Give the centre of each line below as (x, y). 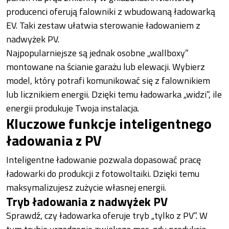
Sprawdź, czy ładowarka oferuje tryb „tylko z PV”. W (107, 216)
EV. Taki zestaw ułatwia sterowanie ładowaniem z (103, 26)
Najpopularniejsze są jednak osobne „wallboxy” (97, 53)
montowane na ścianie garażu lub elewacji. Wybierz (106, 67)
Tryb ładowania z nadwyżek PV (87, 202)
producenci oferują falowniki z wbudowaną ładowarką (111, 12)
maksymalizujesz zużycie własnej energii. (86, 188)
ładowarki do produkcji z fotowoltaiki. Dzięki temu (103, 174)
